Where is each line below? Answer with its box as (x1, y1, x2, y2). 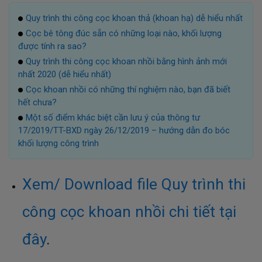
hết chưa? (18, 97, 57, 108)
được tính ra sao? (18, 41, 87, 52)
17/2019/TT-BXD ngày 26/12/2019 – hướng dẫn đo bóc (18, 125, 230, 136)
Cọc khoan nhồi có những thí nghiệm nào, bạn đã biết (26, 84, 230, 95)
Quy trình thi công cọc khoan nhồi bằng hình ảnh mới (26, 56, 227, 67)
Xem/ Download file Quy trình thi (22, 175, 246, 194)
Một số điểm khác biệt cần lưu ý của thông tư (26, 112, 200, 123)
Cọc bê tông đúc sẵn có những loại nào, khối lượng (26, 28, 222, 39)
